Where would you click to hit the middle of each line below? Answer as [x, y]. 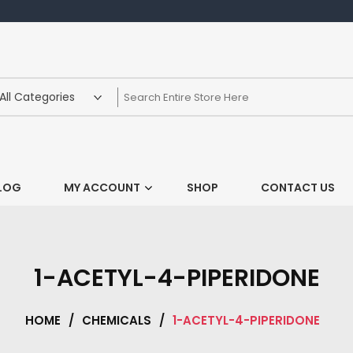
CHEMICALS [117, 321]
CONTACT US [297, 188]
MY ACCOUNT [102, 188]
